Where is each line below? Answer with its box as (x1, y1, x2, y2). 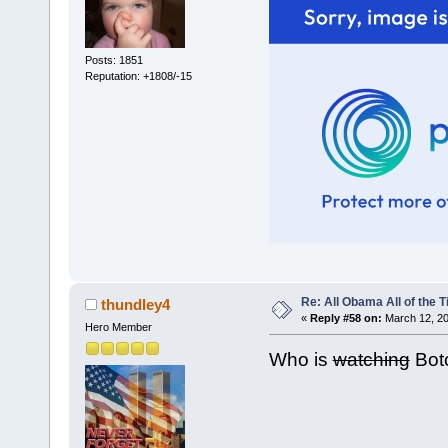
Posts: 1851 (84, 53, 143, 66)
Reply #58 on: (309, 312, 382, 325)
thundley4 (101, 296, 171, 314)
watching (332, 348, 410, 371)
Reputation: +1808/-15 (84, 69, 192, 82)
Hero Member (84, 321, 152, 334)
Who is (268, 348, 333, 371)
